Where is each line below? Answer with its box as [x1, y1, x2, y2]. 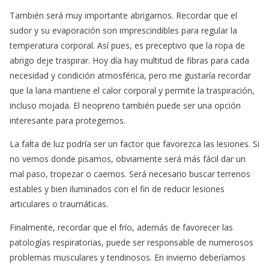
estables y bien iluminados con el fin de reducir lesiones [10, 183, 225, 195]
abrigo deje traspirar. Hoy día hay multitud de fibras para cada [10, 55, 249, 67]
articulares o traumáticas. [10, 198, 108, 210]
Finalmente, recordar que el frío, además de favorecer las [10, 222, 233, 234]
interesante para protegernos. [10, 115, 125, 127]
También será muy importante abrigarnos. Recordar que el [10, 10, 237, 22]
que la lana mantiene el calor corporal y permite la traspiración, [10, 85, 255, 97]
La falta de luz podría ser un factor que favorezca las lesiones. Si [10, 138, 259, 150]
